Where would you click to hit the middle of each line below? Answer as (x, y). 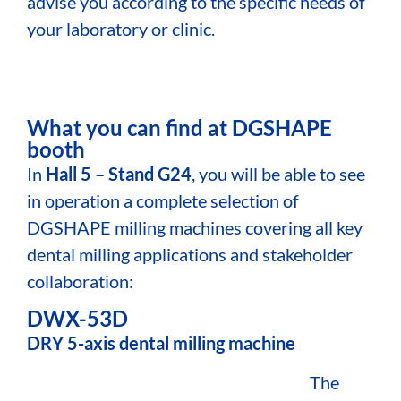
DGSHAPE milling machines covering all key (195, 228)
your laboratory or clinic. (121, 28)
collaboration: (80, 282)
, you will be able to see (278, 174)
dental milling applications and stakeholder (190, 255)
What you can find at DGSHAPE (179, 128)
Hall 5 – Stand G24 (119, 174)
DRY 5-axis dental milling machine (161, 342)
